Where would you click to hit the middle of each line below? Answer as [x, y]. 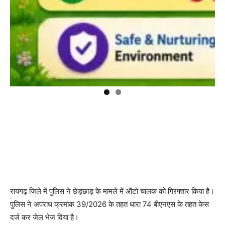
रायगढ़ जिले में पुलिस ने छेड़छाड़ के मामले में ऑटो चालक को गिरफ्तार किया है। [112, 191]
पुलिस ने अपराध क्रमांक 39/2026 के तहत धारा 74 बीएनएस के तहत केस [109, 204]
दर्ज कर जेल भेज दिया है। [44, 217]
